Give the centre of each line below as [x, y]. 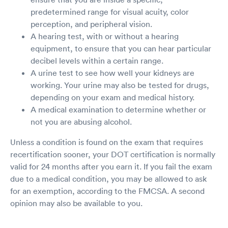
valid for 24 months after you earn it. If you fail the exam [111, 166]
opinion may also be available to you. [76, 203]
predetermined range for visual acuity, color [110, 11]
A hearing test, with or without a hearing [105, 36]
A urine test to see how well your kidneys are [112, 73]
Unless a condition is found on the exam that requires [107, 142]
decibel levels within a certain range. [97, 60]
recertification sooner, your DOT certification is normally [113, 154]
